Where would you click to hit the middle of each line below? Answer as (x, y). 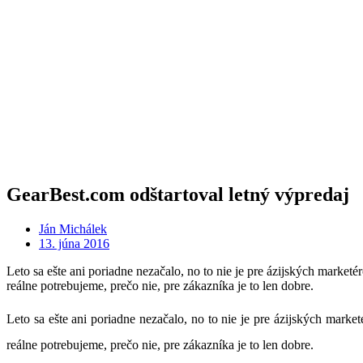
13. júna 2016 (74, 243)
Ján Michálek (73, 228)
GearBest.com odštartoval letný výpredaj (178, 194)
